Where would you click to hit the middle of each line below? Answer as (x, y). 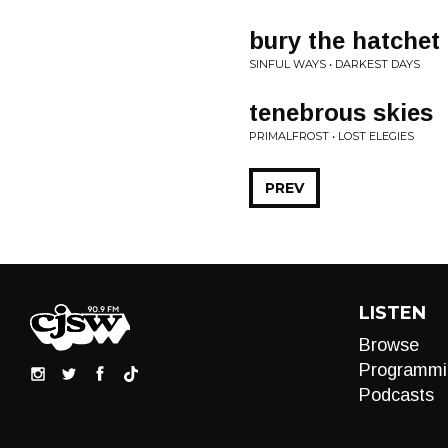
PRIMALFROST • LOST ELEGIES (331, 136)
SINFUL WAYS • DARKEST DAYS (334, 64)
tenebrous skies (341, 112)
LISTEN (392, 313)
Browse (388, 345)
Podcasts (396, 395)
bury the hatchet (344, 40)
